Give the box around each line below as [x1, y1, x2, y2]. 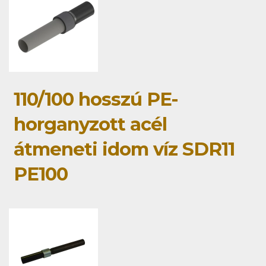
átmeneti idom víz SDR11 [14, 138, 235, 161]
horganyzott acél [14, 113, 167, 136]
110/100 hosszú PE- [14, 88, 178, 111]
